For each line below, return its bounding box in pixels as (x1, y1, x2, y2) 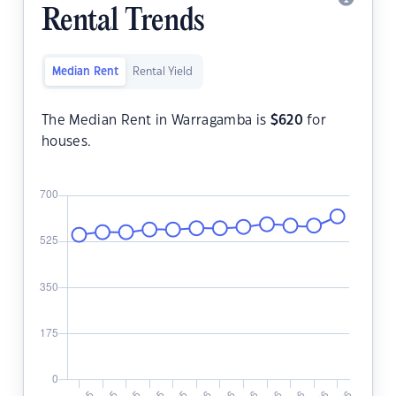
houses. (42, 135, 92, 149)
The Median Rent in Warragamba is (42, 114, 270, 128)
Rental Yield (133, 66, 193, 78)
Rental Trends (42, 5, 204, 40)
